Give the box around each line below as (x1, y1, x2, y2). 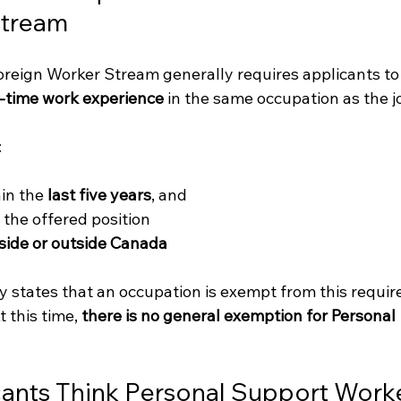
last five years (47, 184, 151, 206)
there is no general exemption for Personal (81, 305, 399, 327)
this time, (5, 305, 81, 327)
